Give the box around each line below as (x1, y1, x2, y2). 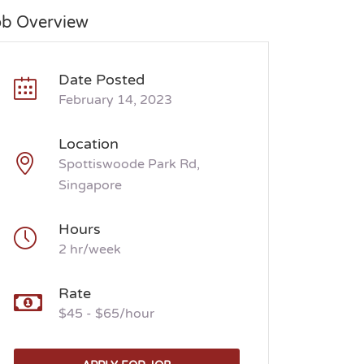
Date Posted (58, 71, 145, 89)
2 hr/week (58, 241, 121, 258)
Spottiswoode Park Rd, (58, 156, 200, 172)
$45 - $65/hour (58, 305, 154, 322)
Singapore (58, 177, 122, 193)
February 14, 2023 (58, 92, 172, 108)
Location (58, 135, 119, 153)
